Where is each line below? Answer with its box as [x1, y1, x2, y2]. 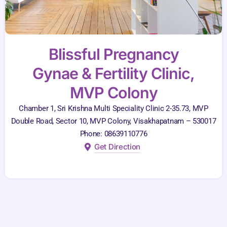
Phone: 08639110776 [80, 129, 147, 139]
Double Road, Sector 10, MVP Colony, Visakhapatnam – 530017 [11, 117, 216, 126]
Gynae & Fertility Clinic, [32, 64, 195, 83]
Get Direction [94, 142, 141, 152]
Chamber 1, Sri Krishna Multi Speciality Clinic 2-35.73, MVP [19, 104, 208, 113]
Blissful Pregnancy [48, 45, 179, 64]
